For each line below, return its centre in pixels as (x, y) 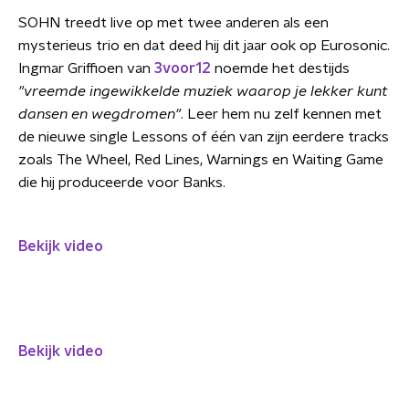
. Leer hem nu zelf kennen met (281, 114)
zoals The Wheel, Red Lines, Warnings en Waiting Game (201, 160)
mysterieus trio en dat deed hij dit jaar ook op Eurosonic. (204, 46)
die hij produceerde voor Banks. (122, 183)
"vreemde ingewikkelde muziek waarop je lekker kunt (203, 91)
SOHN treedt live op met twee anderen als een (173, 23)
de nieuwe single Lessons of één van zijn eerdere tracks (204, 137)
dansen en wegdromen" (100, 114)
